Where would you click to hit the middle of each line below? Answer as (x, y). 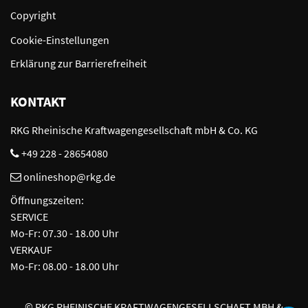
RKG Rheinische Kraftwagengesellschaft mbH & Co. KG (134, 130)
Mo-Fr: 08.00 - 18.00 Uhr (65, 266)
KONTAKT (38, 102)
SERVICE (29, 217)
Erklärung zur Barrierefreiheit (78, 64)
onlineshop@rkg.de (69, 177)
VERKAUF (31, 250)
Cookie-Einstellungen (60, 40)
